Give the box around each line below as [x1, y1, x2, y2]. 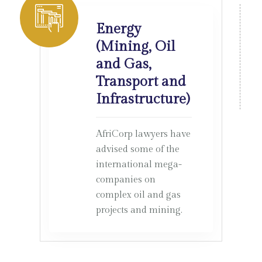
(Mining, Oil [95, 39, 175, 55]
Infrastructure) [95, 91, 189, 108]
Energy [95, 21, 141, 37]
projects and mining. [95, 205, 182, 216]
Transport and [95, 74, 186, 90]
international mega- [95, 159, 182, 170]
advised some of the [95, 144, 180, 155]
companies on [95, 174, 156, 185]
